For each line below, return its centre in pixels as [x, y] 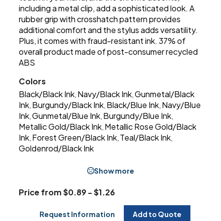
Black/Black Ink [47, 94]
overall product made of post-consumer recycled [109, 52]
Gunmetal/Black [165, 94]
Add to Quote [157, 214]
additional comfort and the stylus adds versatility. [109, 30]
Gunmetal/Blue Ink [66, 116]
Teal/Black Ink [146, 138]
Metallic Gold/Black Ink [60, 127]
